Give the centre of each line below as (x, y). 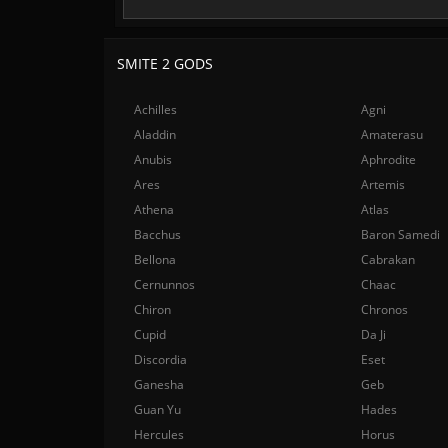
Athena (154, 209)
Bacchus (157, 234)
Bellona (155, 259)
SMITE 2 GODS (165, 63)
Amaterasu (392, 134)
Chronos (385, 309)
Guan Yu (157, 409)
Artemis (383, 184)
